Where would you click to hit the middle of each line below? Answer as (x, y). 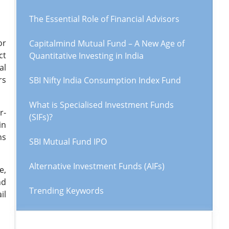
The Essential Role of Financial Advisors (104, 19)
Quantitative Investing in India (86, 56)
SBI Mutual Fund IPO (68, 142)
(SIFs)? (41, 117)
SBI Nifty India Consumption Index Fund (105, 80)
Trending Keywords (66, 191)
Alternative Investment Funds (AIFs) (97, 166)
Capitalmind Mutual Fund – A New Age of (107, 43)
